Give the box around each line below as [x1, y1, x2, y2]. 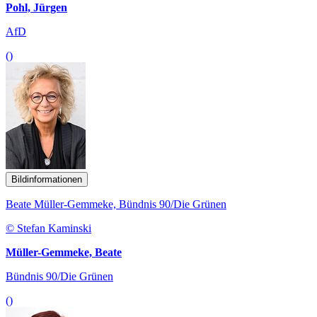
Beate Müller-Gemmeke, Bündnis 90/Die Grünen [6, 197, 226, 210]
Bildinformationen [11, 173, 82, 185]
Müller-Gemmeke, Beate [6, 246, 122, 258]
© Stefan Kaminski [6, 221, 91, 234]
